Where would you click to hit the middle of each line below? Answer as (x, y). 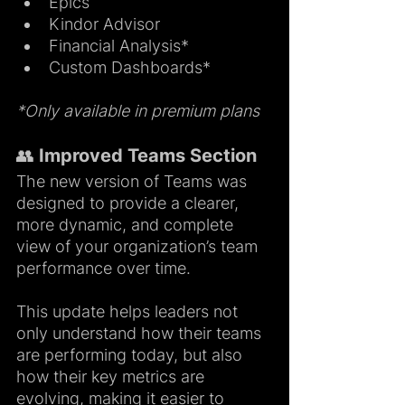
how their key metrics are (113, 376)
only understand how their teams (141, 333)
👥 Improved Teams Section (139, 155)
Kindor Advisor (104, 24)
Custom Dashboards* (130, 67)
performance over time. (104, 268)
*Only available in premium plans (138, 110)
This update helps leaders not (129, 311)
